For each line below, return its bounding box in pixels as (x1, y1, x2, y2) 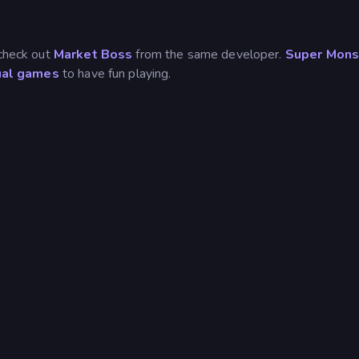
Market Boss (53, 45, 133, 63)
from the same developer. (132, 45, 285, 63)
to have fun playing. (58, 64, 171, 83)
